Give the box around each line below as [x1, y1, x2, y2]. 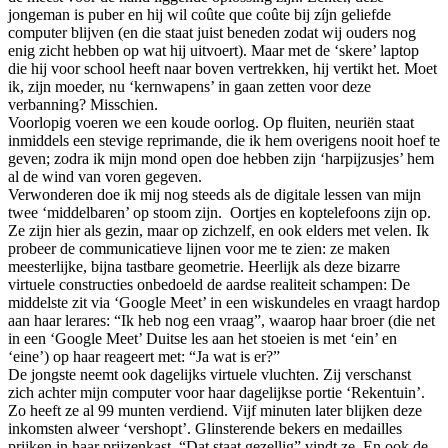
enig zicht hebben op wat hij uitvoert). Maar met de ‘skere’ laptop [8, 41, 419, 59]
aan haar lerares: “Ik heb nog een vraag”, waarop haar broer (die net [8, 311, 435, 329]
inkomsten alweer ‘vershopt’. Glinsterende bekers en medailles [8, 419, 402, 437]
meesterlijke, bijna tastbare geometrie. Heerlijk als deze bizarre [8, 257, 400, 275]
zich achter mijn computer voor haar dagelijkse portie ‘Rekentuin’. [8, 383, 425, 401]
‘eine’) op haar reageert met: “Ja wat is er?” [8, 347, 280, 365]
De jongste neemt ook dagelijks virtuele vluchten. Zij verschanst [8, 365, 411, 383]
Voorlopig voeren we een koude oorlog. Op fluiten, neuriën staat [8, 113, 414, 131]
